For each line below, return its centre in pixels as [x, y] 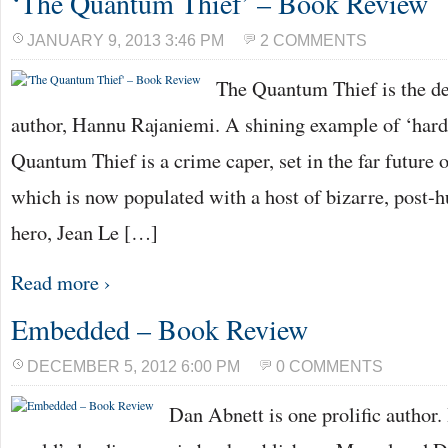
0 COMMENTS [329, 366]
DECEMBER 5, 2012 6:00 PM [133, 366]
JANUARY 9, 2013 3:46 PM [125, 40]
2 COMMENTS [313, 40]
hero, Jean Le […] [84, 232]
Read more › [61, 282]
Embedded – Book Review [159, 329]
